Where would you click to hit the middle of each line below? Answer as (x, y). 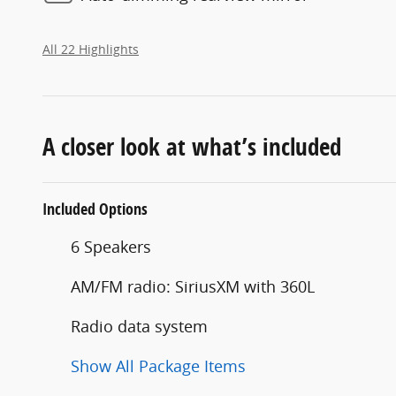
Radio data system (139, 326)
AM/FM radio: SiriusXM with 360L (193, 286)
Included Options (95, 209)
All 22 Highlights (91, 49)
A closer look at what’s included (192, 146)
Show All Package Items (158, 366)
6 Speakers (111, 246)
